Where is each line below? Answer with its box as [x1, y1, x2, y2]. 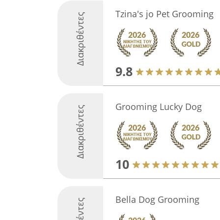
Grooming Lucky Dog [115, 101, 202, 112]
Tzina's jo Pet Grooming [115, 8, 214, 20]
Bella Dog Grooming [115, 193, 199, 205]
